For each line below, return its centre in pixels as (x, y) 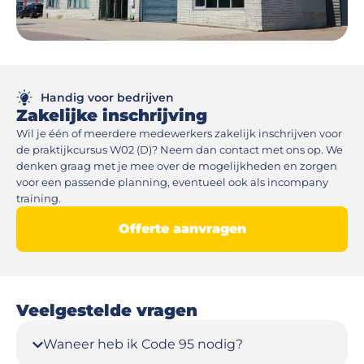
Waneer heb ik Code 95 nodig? (143, 344)
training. (39, 198)
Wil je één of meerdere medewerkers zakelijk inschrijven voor (179, 133)
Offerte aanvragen (182, 229)
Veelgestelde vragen (112, 310)
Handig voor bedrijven (107, 97)
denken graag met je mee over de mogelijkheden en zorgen (177, 166)
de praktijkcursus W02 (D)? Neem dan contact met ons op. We (180, 149)
